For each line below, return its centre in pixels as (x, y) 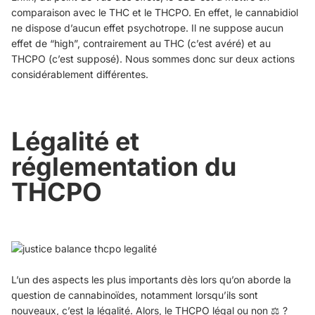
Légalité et (75, 142)
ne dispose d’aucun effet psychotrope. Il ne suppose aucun (147, 28)
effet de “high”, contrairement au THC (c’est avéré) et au (141, 44)
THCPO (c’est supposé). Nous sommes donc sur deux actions (153, 59)
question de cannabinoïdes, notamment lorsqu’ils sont (135, 295)
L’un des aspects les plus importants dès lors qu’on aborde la (151, 280)
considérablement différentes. (80, 75)
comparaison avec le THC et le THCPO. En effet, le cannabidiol (155, 13)
